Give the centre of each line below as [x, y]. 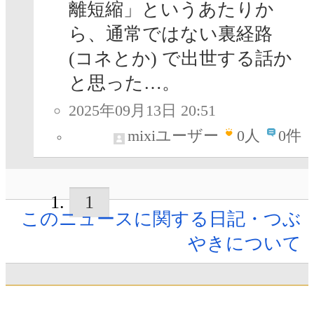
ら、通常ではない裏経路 [171, 34]
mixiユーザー [173, 136]
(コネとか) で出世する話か [180, 59]
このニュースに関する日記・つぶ [161, 219]
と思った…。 [124, 83]
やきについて [245, 244]
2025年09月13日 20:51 [142, 111]
